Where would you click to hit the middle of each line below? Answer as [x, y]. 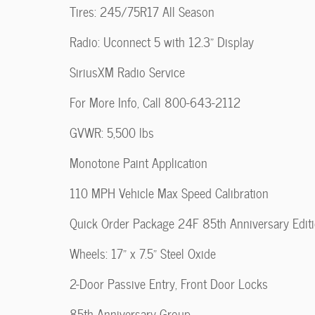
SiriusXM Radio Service [127, 72]
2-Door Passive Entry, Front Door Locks [169, 284]
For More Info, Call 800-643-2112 [155, 102]
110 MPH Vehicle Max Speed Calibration [169, 193]
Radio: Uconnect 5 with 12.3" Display [162, 42]
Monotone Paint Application [139, 163]
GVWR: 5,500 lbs [112, 133]
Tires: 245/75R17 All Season [142, 12]
